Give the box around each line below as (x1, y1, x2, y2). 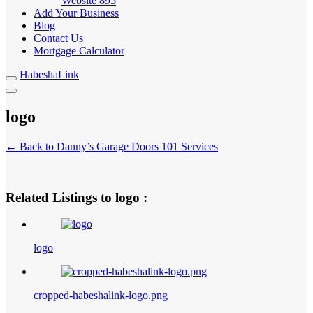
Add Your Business (34, 7, 119, 19)
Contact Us (34, 32, 83, 44)
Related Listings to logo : (6, 189, 147, 205)
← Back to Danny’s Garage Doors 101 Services (6, 140, 218, 152)
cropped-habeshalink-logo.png (34, 289, 168, 302)
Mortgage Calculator (34, 45, 124, 57)
